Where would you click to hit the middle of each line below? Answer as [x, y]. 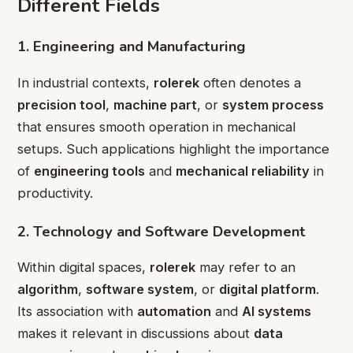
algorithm [48, 290]
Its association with [77, 312]
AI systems [277, 312]
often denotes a [250, 82]
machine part [155, 104]
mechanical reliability [243, 171]
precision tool [61, 104]
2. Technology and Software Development [162, 231]
